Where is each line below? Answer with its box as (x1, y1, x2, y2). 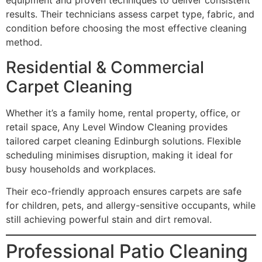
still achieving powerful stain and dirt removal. (6, 213, 212, 225)
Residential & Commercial (6, 57, 204, 77)
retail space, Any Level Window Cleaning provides (6, 120, 227, 133)
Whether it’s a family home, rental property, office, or (6, 106, 240, 119)
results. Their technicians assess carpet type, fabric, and (6, 8, 254, 20)
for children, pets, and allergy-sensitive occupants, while (6, 199, 256, 211)
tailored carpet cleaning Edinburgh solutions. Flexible (6, 135, 241, 147)
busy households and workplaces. (6, 163, 156, 175)
